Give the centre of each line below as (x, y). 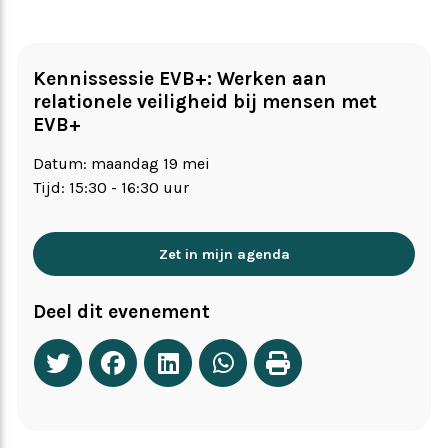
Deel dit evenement (121, 311)
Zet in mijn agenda (224, 254)
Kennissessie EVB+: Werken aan (180, 79)
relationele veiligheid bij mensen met (205, 102)
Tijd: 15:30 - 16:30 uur (111, 188)
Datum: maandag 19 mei (121, 164)
